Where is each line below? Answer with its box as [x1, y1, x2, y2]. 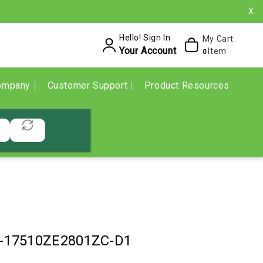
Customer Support [47, 80, 130, 91]
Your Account [119, 45, 177, 56]
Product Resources [144, 80, 230, 91]
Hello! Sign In [119, 33, 171, 42]
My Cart [202, 33, 234, 43]
